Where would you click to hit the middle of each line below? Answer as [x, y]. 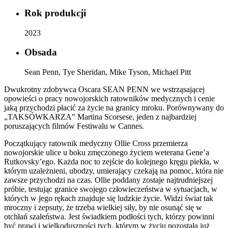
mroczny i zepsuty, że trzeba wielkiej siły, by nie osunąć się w [103, 207]
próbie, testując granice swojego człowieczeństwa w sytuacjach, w [111, 189]
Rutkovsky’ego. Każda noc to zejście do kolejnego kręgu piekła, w [112, 162]
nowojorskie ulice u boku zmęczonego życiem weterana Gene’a [107, 152]
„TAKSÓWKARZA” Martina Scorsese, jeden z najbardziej [100, 117]
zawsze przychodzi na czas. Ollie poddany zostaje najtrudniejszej [108, 180]
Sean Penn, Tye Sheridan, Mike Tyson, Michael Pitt [108, 72]
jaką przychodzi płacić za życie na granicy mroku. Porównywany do [114, 108]
